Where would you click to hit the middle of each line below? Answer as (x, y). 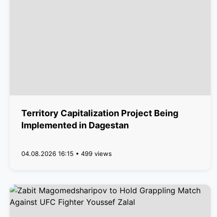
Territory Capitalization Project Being (100, 113)
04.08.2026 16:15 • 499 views (67, 154)
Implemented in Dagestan (75, 125)
